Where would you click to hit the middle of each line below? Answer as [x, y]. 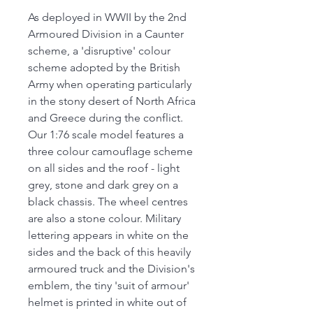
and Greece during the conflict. [105, 118]
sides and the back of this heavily [109, 252]
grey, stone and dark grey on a [103, 185]
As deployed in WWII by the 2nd [107, 17]
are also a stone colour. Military [104, 219]
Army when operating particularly [110, 85]
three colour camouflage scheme [110, 152]
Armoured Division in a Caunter [106, 34]
